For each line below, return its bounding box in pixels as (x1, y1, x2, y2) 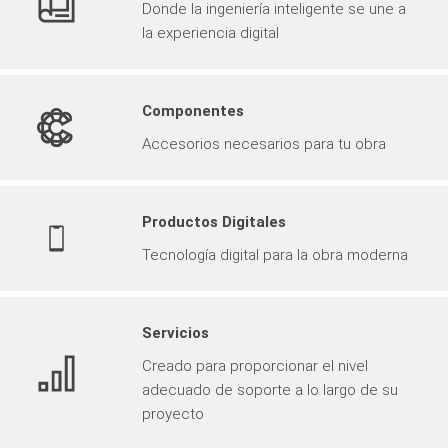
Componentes (142, 101, 244, 120)
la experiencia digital (142, 23, 279, 42)
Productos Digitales (142, 212, 286, 231)
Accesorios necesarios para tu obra (142, 134, 386, 153)
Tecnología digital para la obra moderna (142, 245, 408, 264)
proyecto (142, 404, 204, 423)
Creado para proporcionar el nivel (142, 356, 368, 375)
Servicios (142, 323, 209, 342)
